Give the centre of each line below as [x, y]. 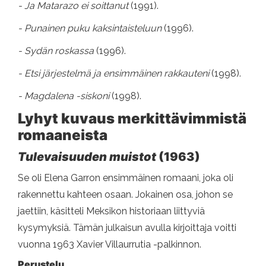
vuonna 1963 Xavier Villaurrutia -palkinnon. [110, 245]
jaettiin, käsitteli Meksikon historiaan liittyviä [111, 211]
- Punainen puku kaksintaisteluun [91, 28]
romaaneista [63, 135]
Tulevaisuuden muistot [87, 157]
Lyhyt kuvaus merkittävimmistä [132, 119]
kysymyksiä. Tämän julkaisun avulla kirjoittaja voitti [127, 228]
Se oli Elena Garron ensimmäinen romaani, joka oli [126, 178]
